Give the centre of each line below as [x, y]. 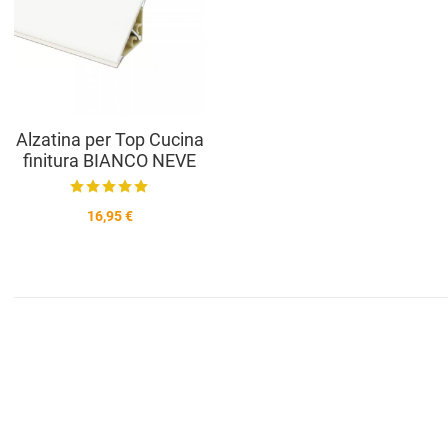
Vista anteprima [260, 27]
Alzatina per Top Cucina [109, 139]
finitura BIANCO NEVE [110, 160]
